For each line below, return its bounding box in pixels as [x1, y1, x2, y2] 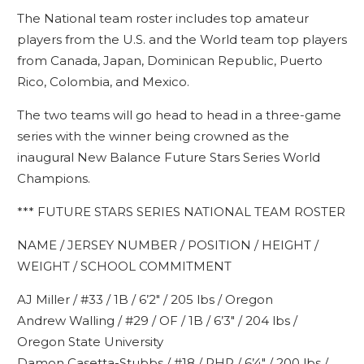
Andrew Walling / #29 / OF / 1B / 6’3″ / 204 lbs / [16, 313, 297, 328]
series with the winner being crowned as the [16, 128, 289, 144]
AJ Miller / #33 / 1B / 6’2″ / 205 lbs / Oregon [16, 292, 273, 307]
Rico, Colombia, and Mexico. [16, 74, 189, 89]
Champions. [16, 171, 90, 186]
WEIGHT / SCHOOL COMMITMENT [16, 258, 232, 274]
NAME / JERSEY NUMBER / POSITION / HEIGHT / [16, 237, 318, 253]
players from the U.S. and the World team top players [16, 32, 347, 47]
